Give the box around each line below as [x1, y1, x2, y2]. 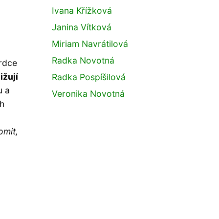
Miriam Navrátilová [52, 39, 128, 49]
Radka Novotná [52, 55, 114, 66]
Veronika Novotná [52, 88, 125, 99]
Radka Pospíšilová [52, 72, 126, 82]
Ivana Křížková [52, 5, 112, 16]
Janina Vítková [52, 22, 111, 32]
